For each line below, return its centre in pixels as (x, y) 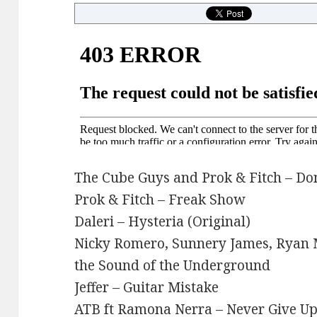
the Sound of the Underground (173, 266)
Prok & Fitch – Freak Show (160, 200)
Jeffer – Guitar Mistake (147, 288)
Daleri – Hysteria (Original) (163, 222)
